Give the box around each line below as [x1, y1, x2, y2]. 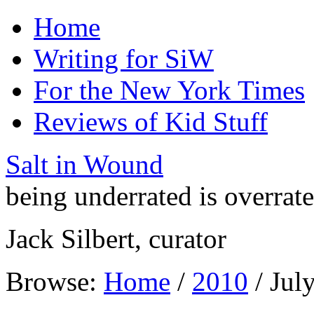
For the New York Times [34, 75, 305, 105]
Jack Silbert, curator [6, 224, 226, 254]
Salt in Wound [6, 149, 163, 179]
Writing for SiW [34, 43, 214, 74]
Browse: [6, 266, 97, 296]
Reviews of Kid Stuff [34, 107, 268, 137]
